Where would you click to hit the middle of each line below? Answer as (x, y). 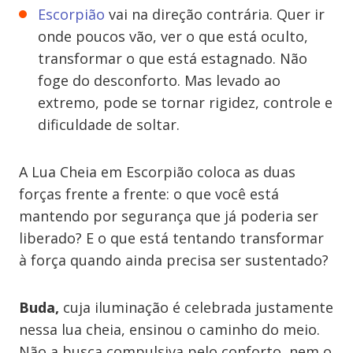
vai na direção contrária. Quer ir (215, 14)
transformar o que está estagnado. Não (173, 58)
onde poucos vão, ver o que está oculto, (173, 36)
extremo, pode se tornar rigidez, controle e (185, 102)
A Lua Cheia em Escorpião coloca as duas (157, 172)
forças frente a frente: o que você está (149, 194)
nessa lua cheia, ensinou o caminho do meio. (169, 329)
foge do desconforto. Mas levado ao (159, 80)
